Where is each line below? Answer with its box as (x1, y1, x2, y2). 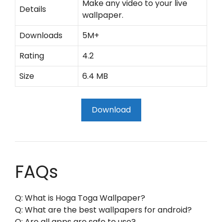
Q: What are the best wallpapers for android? (15, 204, 192, 216)
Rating (19, 50, 44, 61)
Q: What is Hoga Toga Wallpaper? (15, 192, 145, 204)
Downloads (19, 30, 62, 41)
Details (19, 3, 46, 15)
